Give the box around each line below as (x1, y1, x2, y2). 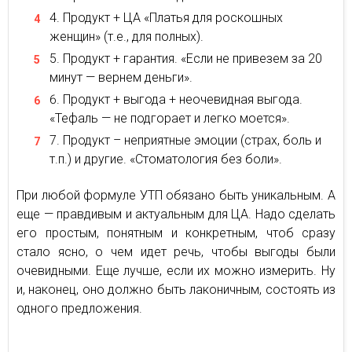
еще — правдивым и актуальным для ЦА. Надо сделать (16, 206, 335, 222)
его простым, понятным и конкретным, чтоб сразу (16, 225, 335, 240)
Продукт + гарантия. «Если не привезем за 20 (63, 50, 322, 66)
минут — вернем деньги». (49, 69, 192, 85)
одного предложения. (16, 300, 142, 316)
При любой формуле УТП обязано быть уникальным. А (16, 187, 335, 203)
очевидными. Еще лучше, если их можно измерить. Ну (16, 262, 335, 278)
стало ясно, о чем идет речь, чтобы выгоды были (16, 244, 335, 259)
